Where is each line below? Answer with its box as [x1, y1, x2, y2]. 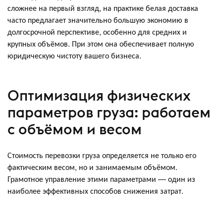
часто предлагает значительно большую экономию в [7, 13, 188, 25]
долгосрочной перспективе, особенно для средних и [7, 25, 187, 37]
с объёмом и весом [7, 120, 142, 138]
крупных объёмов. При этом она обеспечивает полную [7, 37, 194, 49]
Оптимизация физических [7, 86, 191, 105]
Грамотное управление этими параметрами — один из [7, 172, 195, 184]
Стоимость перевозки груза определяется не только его [7, 149, 196, 161]
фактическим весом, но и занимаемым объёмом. [7, 161, 177, 172]
